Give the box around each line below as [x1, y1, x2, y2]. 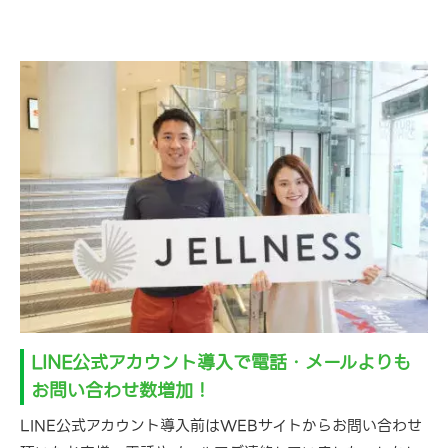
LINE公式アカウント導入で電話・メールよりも [30, 348, 411, 378]
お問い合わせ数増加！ [30, 376, 211, 406]
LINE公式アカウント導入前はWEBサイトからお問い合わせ [20, 414, 422, 439]
